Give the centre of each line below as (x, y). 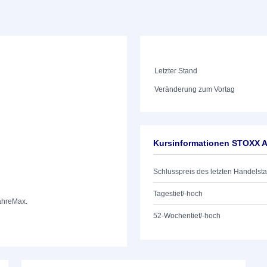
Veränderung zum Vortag (195, 89)
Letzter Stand (176, 71)
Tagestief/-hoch (178, 194)
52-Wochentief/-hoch (187, 216)
